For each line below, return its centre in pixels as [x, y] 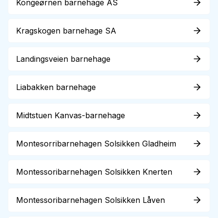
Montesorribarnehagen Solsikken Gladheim [96, 144]
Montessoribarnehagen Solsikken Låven [91, 200]
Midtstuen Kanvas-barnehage [71, 115]
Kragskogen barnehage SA [66, 31]
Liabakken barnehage [56, 87]
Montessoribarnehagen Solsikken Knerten [94, 172]
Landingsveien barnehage [63, 59]
